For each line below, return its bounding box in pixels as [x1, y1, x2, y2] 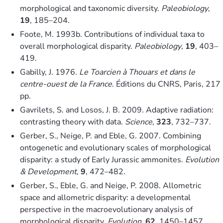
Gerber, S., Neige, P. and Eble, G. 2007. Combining [20, 130, 201, 141]
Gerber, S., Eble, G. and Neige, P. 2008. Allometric [20, 180, 201, 191]
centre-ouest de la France [20, 78, 112, 90]
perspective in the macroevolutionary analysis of [20, 204, 193, 215]
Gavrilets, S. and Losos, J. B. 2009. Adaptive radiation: [20, 104, 214, 115]
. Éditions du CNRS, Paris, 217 [112, 78, 221, 90]
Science [125, 116, 152, 127]
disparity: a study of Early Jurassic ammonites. [20, 154, 185, 165]
